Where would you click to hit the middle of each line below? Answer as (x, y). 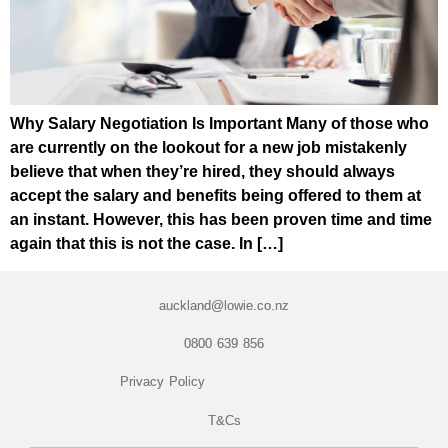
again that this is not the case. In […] (146, 244)
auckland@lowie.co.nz (224, 305)
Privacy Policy (163, 382)
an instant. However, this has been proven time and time (221, 220)
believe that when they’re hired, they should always (202, 172)
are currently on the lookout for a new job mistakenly (208, 148)
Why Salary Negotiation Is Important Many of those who (219, 124)
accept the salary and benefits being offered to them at (215, 196)
